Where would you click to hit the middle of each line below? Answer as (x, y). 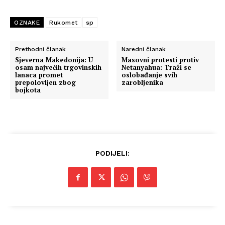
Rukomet (64, 23)
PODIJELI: (113, 153)
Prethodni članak (40, 49)
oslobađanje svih (150, 75)
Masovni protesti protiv (160, 60)
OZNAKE (27, 23)
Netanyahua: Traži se (157, 67)
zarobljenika (143, 82)
